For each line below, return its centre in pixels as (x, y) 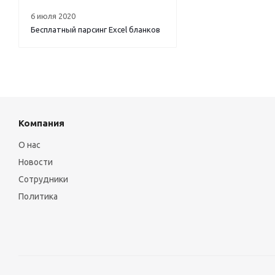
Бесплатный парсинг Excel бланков (95, 30)
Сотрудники (43, 180)
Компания (41, 123)
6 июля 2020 (53, 16)
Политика (38, 197)
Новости (36, 162)
